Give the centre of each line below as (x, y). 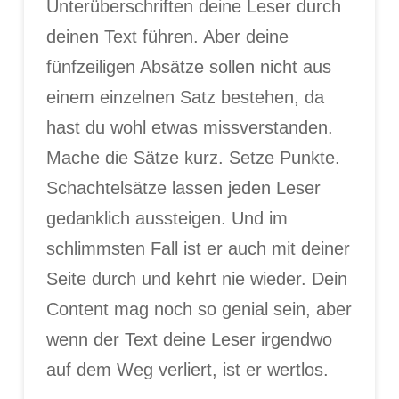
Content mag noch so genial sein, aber (199, 309)
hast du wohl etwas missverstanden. (189, 128)
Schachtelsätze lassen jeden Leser (183, 188)
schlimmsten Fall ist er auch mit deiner (198, 249)
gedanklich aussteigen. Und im (167, 219)
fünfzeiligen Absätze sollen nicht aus (188, 67)
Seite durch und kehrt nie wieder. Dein (196, 279)
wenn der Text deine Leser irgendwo (189, 340)
